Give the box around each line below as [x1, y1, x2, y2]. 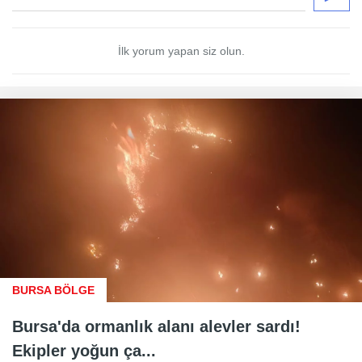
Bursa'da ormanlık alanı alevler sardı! [12, 317, 301, 335]
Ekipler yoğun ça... [12, 341, 156, 360]
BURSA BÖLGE [12, 283, 95, 297]
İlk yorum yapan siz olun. [117, 44, 245, 57]
